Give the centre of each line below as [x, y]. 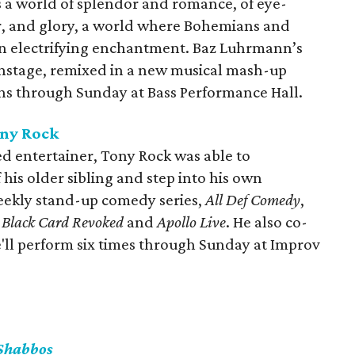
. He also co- [267, 222]
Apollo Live [192, 222]
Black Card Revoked [63, 222]
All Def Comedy [253, 200]
